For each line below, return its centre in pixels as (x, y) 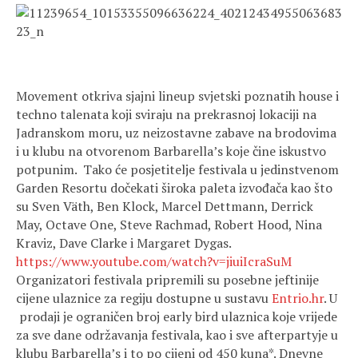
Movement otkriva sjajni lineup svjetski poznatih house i (177, 96)
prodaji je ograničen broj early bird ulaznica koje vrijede (177, 316)
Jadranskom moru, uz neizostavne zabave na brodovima (176, 133)
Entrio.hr (298, 298)
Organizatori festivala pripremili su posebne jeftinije (167, 280)
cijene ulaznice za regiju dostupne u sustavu (144, 298)
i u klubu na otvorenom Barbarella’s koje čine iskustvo (171, 151)
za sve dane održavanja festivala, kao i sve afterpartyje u (177, 335)
